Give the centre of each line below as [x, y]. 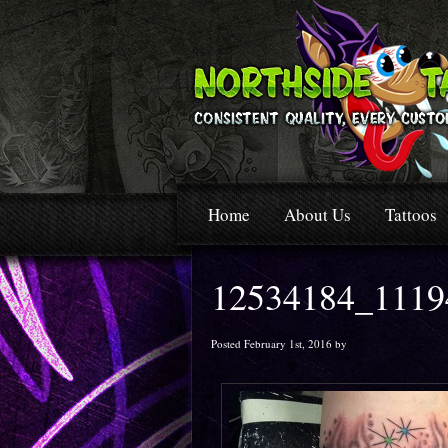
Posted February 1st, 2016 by [279, 343]
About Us [317, 214]
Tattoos [411, 214]
